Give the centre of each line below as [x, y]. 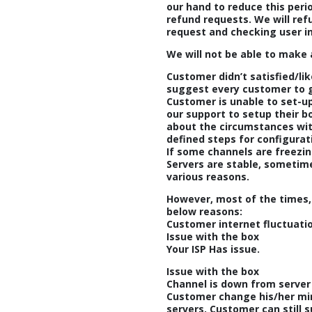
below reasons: [204, 211]
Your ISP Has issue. [213, 249]
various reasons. [208, 177]
